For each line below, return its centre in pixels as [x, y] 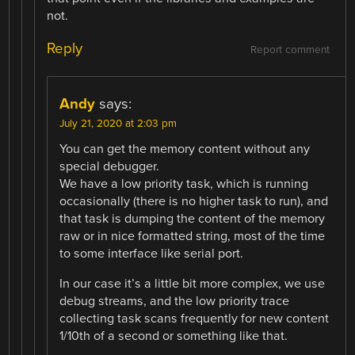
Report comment [290, 50]
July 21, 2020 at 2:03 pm [118, 123]
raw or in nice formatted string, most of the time [193, 236]
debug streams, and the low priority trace [175, 301]
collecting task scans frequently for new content [195, 318]
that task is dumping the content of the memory [193, 218]
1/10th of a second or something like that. [174, 336]
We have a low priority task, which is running [184, 183]
